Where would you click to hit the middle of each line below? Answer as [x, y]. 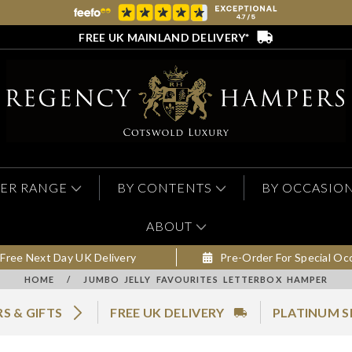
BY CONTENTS [165, 188]
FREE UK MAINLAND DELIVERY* [164, 37]
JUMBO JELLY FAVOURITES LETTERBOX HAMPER [206, 280]
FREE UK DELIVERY [167, 313]
